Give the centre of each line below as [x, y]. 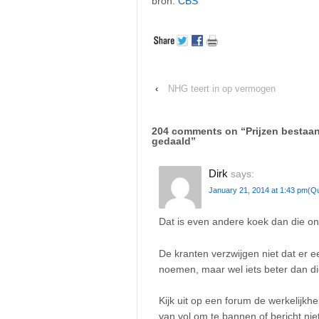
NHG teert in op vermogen [222, 89]
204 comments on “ [199, 131]
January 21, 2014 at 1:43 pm [258, 190]
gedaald [171, 141]
